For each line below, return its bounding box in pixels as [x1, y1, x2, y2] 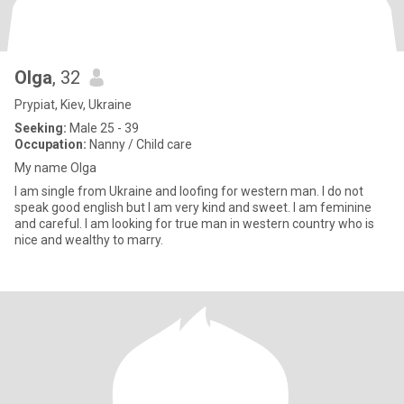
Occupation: [14, 137, 87, 151]
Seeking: [14, 121, 67, 135]
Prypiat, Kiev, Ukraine [14, 97, 132, 112]
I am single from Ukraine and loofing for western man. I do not [14, 184, 363, 198]
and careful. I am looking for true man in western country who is [14, 216, 374, 231]
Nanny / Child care [87, 137, 192, 151]
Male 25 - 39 [67, 121, 139, 135]
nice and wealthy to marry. [14, 233, 163, 247]
